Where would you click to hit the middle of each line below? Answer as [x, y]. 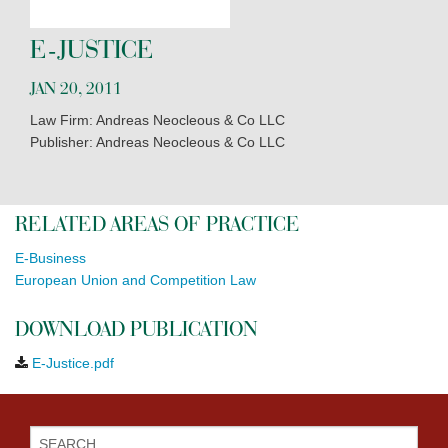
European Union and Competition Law [135, 279]
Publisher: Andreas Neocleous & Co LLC [157, 142]
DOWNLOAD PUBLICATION [136, 328]
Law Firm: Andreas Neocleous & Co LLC [157, 120]
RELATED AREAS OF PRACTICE [157, 223]
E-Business [50, 257]
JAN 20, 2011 [76, 88]
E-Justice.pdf [73, 362]
